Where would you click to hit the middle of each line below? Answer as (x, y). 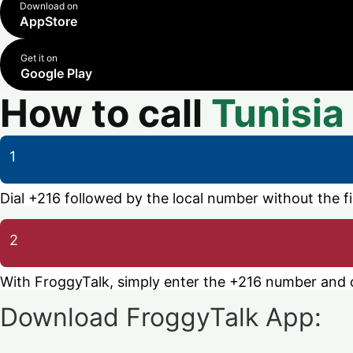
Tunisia (278, 113)
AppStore (48, 21)
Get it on (39, 58)
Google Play (56, 73)
